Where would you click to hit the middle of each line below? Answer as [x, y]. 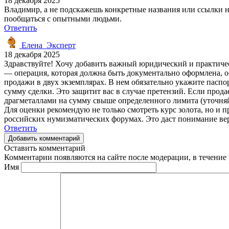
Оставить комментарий [45, 148]
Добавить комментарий [44, 138]
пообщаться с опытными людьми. [63, 18]
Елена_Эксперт [48, 45]
